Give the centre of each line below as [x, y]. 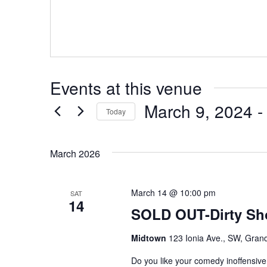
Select [157, 131]
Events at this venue [126, 88]
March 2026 [75, 153]
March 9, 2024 [198, 111]
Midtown [150, 238]
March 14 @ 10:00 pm [173, 193]
